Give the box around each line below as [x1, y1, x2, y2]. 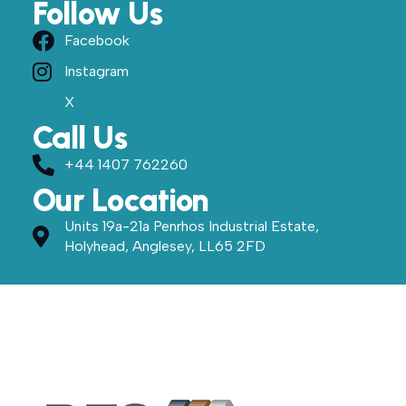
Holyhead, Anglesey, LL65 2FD [63, 237, 266, 256]
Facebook [63, 32, 130, 50]
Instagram [63, 63, 129, 81]
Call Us [32, 119, 128, 158]
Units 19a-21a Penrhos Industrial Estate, [63, 217, 319, 236]
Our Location [32, 181, 209, 220]
